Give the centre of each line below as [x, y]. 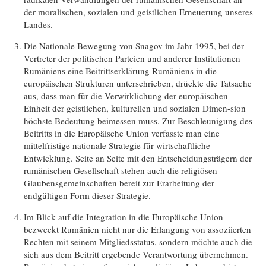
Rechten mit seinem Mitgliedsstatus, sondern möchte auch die [138, 241]
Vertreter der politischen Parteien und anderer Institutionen [132, 58]
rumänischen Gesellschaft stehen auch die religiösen [121, 170]
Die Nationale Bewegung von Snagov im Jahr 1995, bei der [134, 45]
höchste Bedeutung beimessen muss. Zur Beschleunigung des [138, 120]
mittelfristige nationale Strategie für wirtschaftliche [117, 145]
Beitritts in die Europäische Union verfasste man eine [122, 133]
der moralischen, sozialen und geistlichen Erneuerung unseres [139, 12]
